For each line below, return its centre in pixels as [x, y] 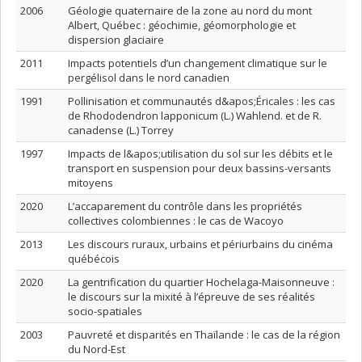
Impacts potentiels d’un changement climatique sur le [198, 63]
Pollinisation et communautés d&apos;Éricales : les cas [202, 101]
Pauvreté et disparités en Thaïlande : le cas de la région [204, 335]
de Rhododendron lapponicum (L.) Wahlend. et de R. [195, 116]
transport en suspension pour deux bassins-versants [200, 168]
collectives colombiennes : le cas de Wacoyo [176, 221]
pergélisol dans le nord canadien [149, 78]
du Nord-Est [97, 349]
